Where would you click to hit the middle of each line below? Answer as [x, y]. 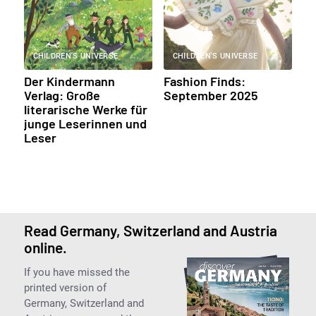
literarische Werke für [85, 109]
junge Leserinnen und [85, 123]
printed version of [65, 287]
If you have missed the [77, 272]
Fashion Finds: [204, 81]
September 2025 [211, 95]
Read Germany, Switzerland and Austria [150, 230]
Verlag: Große [62, 95]
